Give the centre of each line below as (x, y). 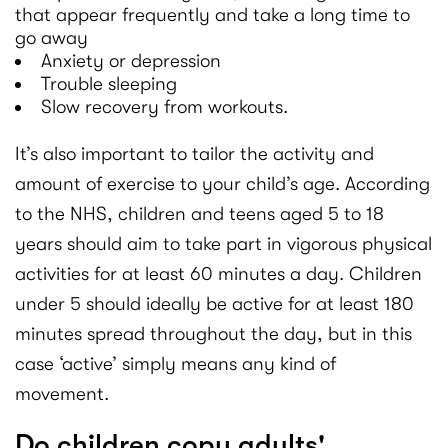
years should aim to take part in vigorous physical (223, 244)
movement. (62, 394)
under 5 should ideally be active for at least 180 (214, 304)
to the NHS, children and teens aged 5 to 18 (199, 214)
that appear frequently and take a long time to (212, 15)
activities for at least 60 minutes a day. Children (218, 274)
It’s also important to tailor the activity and (194, 154)
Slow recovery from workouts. (164, 107)
